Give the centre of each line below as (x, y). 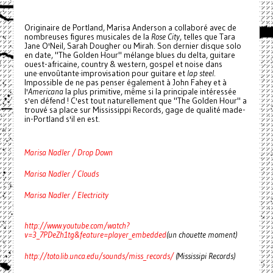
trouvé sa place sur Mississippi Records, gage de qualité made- (135, 110)
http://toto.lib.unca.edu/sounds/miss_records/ (99, 257)
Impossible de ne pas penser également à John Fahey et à (125, 83)
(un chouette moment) (201, 235)
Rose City (165, 37)
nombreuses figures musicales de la (87, 37)
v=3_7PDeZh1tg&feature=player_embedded (95, 235)
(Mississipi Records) (204, 257)
